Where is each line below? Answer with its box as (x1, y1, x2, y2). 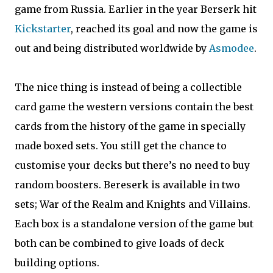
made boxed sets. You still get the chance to (15, 140, 227, 152)
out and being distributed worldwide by (15, 42, 209, 55)
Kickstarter (15, 23, 71, 35)
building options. (15, 257, 99, 269)
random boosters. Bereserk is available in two (15, 179, 240, 191)
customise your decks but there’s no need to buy (15, 159, 250, 172)
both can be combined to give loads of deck (15, 237, 224, 250)
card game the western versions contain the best (15, 101, 253, 113)
